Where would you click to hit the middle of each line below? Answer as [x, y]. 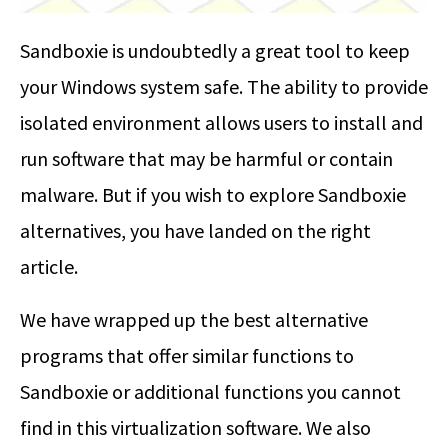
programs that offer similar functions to [187, 355]
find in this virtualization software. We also [195, 427]
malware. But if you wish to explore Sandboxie [213, 194]
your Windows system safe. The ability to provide [224, 86]
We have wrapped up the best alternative [194, 319]
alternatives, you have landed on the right [195, 230]
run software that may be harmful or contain [206, 158]
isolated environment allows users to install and [221, 122]
